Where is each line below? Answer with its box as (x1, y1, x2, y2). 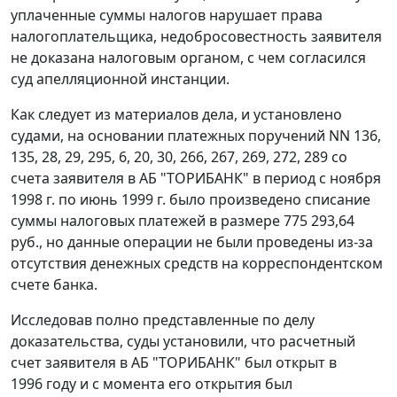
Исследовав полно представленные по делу (11, 310, 315, 331)
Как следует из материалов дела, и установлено (11, 105, 342, 125)
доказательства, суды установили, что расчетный (11, 331, 355, 352)
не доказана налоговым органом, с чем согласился (11, 48, 366, 68)
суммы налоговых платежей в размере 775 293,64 (11, 211, 354, 231)
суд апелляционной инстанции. (11, 69, 230, 90)
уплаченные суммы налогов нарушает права (11, 5, 323, 26)
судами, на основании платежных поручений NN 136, (11, 126, 381, 146)
